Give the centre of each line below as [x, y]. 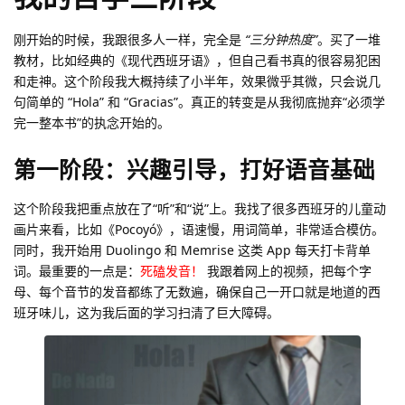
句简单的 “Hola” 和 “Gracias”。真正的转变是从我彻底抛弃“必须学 [199, 102]
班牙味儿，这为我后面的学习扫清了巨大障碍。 [146, 312]
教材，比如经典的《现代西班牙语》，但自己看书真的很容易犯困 [197, 61]
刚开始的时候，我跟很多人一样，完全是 [129, 40]
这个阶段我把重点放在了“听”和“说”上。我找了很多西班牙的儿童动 [200, 208]
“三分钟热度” [281, 40]
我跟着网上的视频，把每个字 [287, 270]
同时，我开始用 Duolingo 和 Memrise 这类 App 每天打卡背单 [192, 250]
